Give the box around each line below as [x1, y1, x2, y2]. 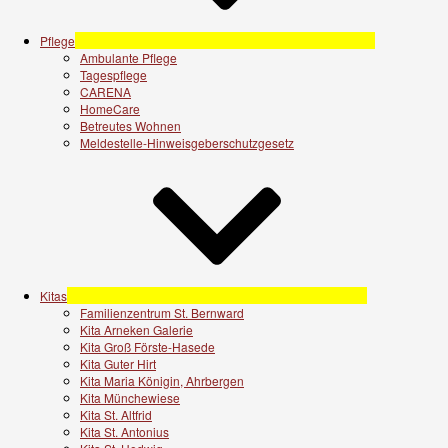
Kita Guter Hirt [80, 354, 156, 372]
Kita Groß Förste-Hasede [80, 337, 215, 355]
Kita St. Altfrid [80, 405, 152, 423]
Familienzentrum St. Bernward [80, 303, 244, 321]
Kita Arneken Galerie [80, 320, 193, 338]
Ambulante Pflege [80, 48, 177, 66]
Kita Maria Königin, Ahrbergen [80, 371, 244, 389]
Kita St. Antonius [80, 422, 169, 440]
